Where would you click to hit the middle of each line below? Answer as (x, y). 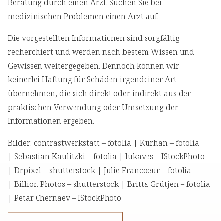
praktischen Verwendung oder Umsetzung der (93, 107)
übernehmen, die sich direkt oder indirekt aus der (99, 93)
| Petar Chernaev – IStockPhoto (65, 198)
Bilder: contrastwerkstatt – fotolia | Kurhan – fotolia (104, 143)
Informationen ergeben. (51, 121)
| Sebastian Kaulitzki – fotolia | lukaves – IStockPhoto (106, 157)
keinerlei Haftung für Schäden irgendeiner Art (92, 80)
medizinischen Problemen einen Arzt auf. (83, 17)
